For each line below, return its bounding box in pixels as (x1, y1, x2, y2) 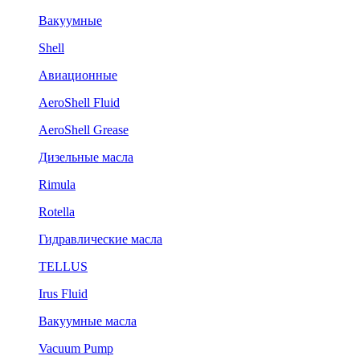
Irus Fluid (39, 287, 88, 301)
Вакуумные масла (39, 314, 137, 328)
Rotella (39, 205, 75, 219)
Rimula (39, 178, 76, 191)
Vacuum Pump (39, 342, 113, 355)
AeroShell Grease (39, 123, 129, 137)
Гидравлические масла (39, 232, 162, 246)
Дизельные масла (39, 150, 133, 164)
